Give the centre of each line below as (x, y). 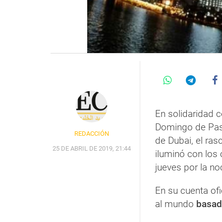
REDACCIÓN (91, 134)
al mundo (174, 204)
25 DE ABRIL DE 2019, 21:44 (91, 149)
